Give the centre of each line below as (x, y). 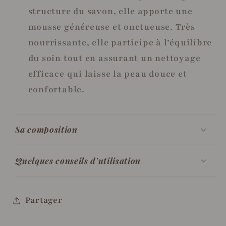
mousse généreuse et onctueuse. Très (111, 27)
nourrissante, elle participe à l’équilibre (120, 43)
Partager (44, 201)
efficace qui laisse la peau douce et (107, 74)
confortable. (56, 90)
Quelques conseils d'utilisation (78, 160)
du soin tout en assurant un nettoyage (114, 59)
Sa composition (46, 129)
